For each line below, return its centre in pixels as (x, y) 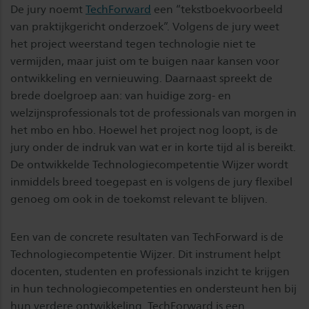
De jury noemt (48, 9)
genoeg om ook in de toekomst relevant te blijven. (139, 199)
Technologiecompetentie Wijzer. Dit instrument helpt (146, 254)
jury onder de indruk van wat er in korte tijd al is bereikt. (153, 147)
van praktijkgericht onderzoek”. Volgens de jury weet (145, 27)
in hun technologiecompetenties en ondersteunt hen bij (153, 289)
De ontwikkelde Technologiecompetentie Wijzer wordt (149, 165)
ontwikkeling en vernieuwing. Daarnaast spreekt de (141, 78)
